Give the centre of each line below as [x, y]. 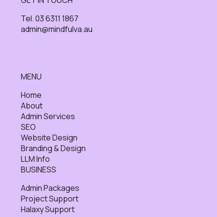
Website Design [49, 137]
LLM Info [35, 159]
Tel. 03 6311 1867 [49, 18]
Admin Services [48, 116]
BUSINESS [38, 169]
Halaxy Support [47, 209]
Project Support [49, 198]
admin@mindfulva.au [56, 29]
